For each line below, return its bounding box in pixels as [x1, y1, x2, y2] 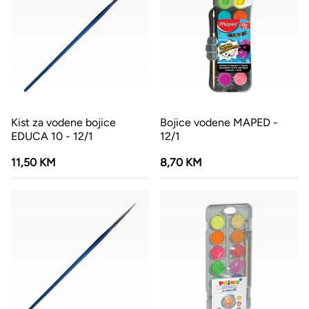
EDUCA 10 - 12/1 [11, 130, 93, 143]
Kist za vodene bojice [11, 116, 116, 129]
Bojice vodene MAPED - [160, 116, 278, 129]
